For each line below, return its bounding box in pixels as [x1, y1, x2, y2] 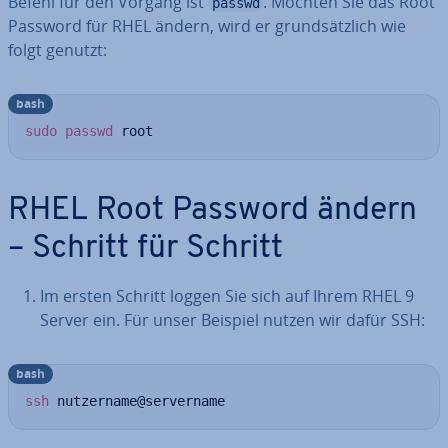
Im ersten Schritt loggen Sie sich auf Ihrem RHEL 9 [40, 285, 414, 307]
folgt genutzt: [8, 39, 107, 61]
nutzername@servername [49, 393, 225, 409]
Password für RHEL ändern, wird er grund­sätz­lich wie [8, 15, 406, 37]
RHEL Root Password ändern [8, 195, 417, 227]
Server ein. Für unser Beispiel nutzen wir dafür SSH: [40, 309, 425, 331]
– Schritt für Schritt [8, 233, 283, 265]
